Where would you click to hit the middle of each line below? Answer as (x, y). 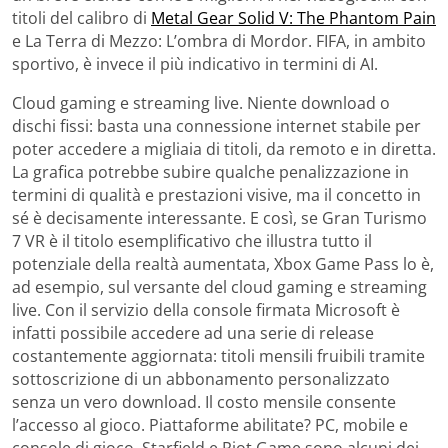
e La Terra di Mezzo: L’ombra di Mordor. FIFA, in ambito (219, 40)
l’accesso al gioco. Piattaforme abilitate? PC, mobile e (210, 424)
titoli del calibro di (81, 17)
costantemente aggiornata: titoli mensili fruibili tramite (218, 355)
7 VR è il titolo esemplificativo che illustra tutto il (192, 240)
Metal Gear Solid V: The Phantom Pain (293, 17)
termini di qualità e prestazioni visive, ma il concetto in (216, 194)
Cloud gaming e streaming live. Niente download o (201, 102)
